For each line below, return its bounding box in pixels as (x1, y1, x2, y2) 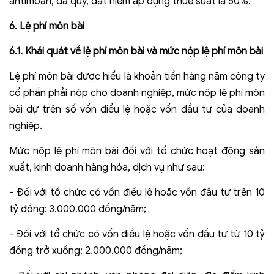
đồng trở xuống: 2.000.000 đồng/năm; (9, 245, 182, 257)
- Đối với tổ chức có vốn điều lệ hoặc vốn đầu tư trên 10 (9, 187, 265, 199)
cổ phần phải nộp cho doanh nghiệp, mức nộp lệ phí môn (9, 87, 265, 100)
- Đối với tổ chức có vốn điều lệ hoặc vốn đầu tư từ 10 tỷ (9, 228, 265, 241)
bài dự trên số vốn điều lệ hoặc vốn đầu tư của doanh (9, 103, 265, 116)
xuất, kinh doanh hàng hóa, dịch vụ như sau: (9, 161, 205, 174)
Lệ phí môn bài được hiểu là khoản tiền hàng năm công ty (9, 70, 265, 83)
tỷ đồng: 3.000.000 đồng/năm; (9, 203, 146, 216)
